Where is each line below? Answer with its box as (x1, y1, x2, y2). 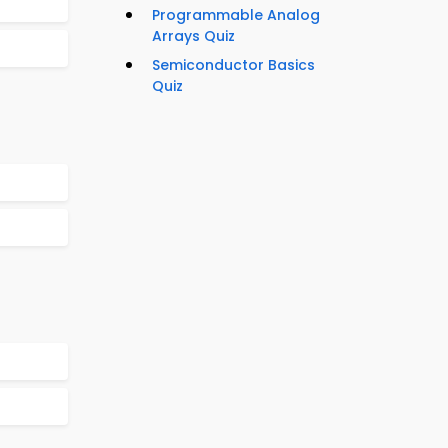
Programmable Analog (152, 5, 320, 26)
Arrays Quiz (152, 26, 235, 47)
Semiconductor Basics (152, 55, 315, 76)
